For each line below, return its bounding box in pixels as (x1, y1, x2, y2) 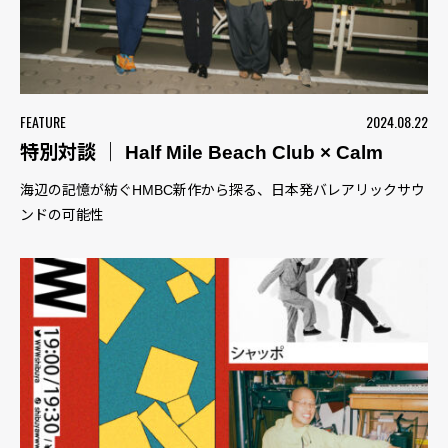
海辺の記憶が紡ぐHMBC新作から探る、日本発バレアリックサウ (20, 182, 425, 199)
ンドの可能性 (20, 207, 104, 224)
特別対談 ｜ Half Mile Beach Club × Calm (20, 142, 383, 164)
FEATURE (20, 111, 66, 133)
